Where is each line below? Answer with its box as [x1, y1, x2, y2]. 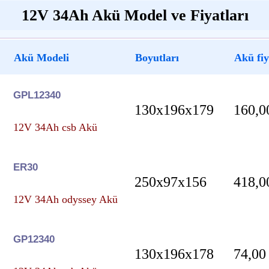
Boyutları [135, 51, 179, 64]
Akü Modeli [14, 51, 69, 64]
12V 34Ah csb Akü [13, 121, 97, 133]
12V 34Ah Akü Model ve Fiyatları [22, 6, 249, 24]
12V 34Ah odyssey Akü [13, 193, 118, 205]
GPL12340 [13, 89, 61, 101]
